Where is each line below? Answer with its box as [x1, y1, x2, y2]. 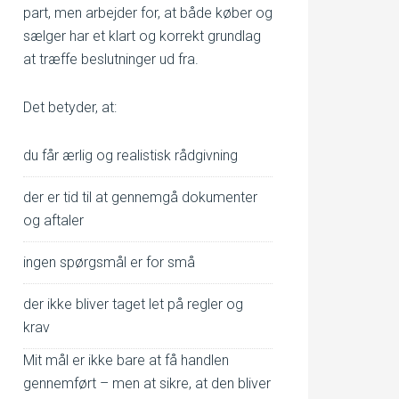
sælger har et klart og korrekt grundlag [23, 28, 261, 45]
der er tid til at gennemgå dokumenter [23, 189, 257, 206]
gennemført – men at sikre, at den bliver [23, 375, 271, 392]
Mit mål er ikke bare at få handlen [23, 352, 229, 369]
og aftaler [23, 212, 84, 229]
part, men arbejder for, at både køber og [23, 4, 273, 21]
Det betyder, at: [23, 99, 117, 116]
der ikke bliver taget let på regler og [23, 296, 243, 313]
